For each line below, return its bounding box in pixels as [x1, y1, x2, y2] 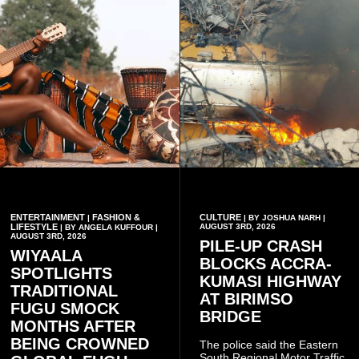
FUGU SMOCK [10, 299, 119, 317]
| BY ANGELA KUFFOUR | [58, 222, 158, 232]
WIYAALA [10, 246, 82, 264]
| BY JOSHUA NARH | [240, 212, 325, 222]
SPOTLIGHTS [10, 264, 112, 282]
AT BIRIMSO [199, 289, 293, 308]
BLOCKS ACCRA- [199, 254, 332, 272]
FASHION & [92, 212, 140, 222]
